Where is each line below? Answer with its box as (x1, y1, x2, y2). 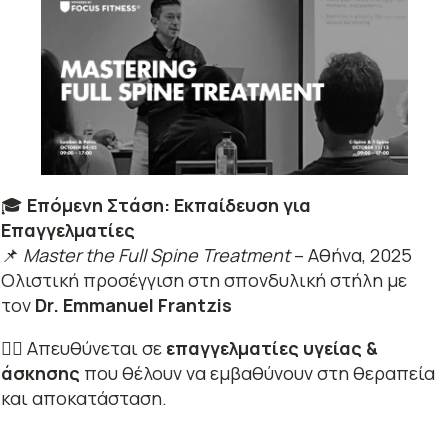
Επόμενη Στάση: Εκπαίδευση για (26, 192, 311, 217)
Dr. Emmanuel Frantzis (34, 292, 232, 317)
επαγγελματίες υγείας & (165, 335, 378, 360)
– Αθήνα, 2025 (289, 242, 412, 267)
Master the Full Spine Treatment (22, 242, 290, 267)
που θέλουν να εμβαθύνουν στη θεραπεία (79, 360, 435, 385)
